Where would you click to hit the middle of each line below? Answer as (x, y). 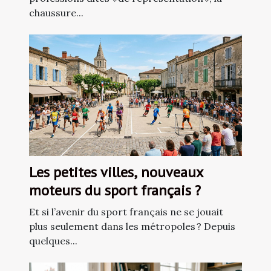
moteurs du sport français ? (115, 191)
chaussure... (56, 13)
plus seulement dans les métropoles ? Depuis (132, 227)
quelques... (53, 241)
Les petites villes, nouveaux (116, 172)
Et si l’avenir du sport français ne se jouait (126, 212)
